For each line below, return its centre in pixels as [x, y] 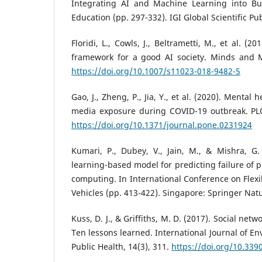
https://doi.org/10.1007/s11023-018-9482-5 [156, 71]
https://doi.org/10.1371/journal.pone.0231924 [162, 125]
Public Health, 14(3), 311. [121, 247]
